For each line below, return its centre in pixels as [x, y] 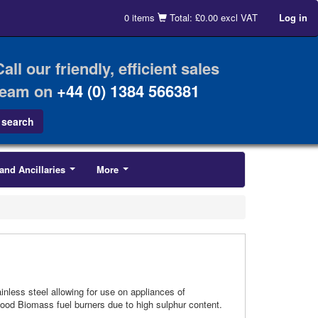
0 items [141, 17]
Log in [293, 17]
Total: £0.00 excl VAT [214, 17]
